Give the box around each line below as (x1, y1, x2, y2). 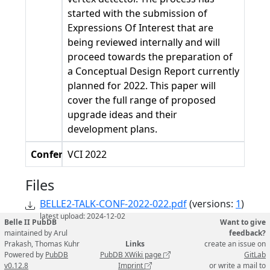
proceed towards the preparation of (67, 50, 233, 63)
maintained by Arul (4, 228, 67, 238)
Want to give (220, 217, 266, 227)
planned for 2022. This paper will (67, 79, 216, 92)
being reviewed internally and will (67, 36, 220, 49)
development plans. (67, 122, 157, 136)
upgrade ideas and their (67, 108, 177, 121)
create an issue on (204, 239, 266, 249)
